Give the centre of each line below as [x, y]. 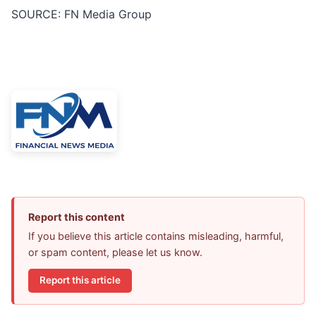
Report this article [80, 280]
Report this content [77, 217]
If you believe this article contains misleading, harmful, [156, 236]
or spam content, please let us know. [115, 253]
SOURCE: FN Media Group [81, 14]
